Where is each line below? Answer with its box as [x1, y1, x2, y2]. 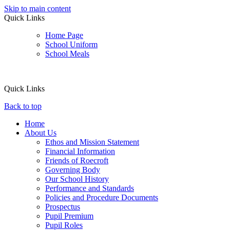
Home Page [45, 31, 83, 40]
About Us [25, 128, 56, 137]
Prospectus [45, 202, 80, 211]
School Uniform [45, 40, 98, 49]
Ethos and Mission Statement [45, 138, 139, 146]
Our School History [45, 175, 109, 183]
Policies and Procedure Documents [45, 193, 158, 202]
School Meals [45, 49, 89, 58]
